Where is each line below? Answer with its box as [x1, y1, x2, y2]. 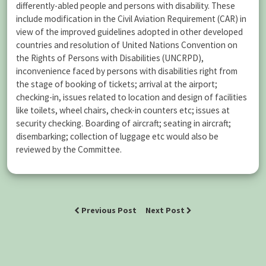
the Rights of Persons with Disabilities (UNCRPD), [16, 52, 204, 64]
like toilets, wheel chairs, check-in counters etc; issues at [16, 104, 230, 116]
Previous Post [80, 205, 138, 216]
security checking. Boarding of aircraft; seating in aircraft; [16, 117, 231, 129]
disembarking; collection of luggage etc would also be [16, 130, 218, 142]
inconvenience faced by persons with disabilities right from [16, 65, 237, 77]
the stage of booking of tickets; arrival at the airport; [16, 78, 217, 90]
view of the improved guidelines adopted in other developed [16, 26, 243, 37]
